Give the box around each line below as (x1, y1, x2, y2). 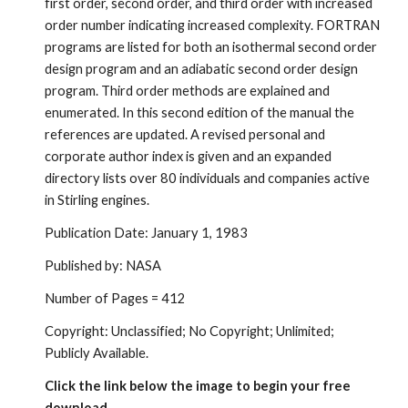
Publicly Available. (45, 344, 149, 361)
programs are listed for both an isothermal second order (45, 38, 378, 55)
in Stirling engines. (45, 191, 150, 208)
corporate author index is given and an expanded (45, 148, 332, 164)
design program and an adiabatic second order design (45, 60, 359, 76)
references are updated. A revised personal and (45, 126, 326, 142)
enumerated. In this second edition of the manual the (45, 104, 355, 120)
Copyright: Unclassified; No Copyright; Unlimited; (45, 322, 335, 339)
